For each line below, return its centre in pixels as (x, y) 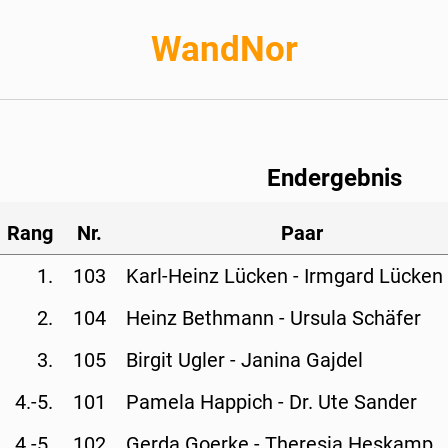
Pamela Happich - (207, 401)
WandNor (224, 49)
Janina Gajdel (302, 359)
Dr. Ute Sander (353, 401)
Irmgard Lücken (373, 275)
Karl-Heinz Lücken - (215, 275)
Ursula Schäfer (355, 317)
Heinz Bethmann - (208, 317)
